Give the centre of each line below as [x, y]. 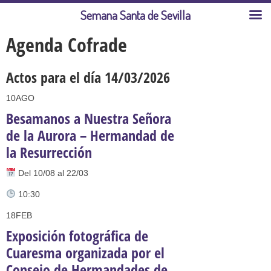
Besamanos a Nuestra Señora [89, 118]
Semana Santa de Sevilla [135, 15]
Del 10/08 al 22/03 [52, 173]
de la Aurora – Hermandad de [90, 135]
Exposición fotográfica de [77, 236]
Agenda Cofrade [67, 44]
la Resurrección [49, 152]
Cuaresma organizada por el [85, 253]
